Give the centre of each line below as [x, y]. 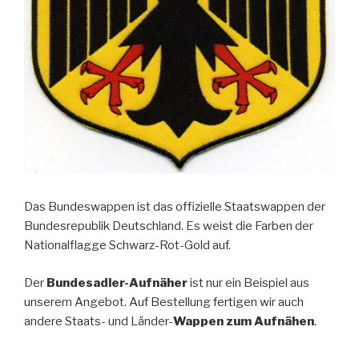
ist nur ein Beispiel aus [248, 282]
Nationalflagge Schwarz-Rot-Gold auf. [127, 246]
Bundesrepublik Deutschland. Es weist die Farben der [169, 226]
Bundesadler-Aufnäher [117, 282]
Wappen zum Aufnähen [244, 321]
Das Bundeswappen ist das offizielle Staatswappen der [175, 207]
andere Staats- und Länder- [99, 321]
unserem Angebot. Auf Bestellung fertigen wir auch [164, 302]
